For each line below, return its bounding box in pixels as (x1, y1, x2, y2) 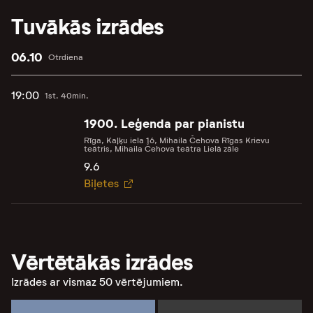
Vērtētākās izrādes (11, 248, 193, 276)
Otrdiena (48, 52, 83, 62)
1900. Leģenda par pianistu (83, 115, 245, 131)
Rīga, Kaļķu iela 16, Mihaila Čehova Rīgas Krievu (83, 136, 270, 145)
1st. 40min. (45, 91, 89, 101)
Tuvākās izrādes (11, 13, 164, 41)
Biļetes (83, 177, 119, 190)
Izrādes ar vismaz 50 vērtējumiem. (11, 275, 183, 289)
